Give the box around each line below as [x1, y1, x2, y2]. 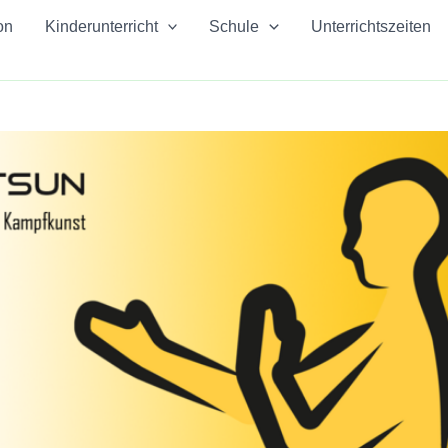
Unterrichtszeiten [310, 18, 431, 35]
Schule [209, 18, 260, 35]
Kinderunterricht [44, 18, 158, 35]
